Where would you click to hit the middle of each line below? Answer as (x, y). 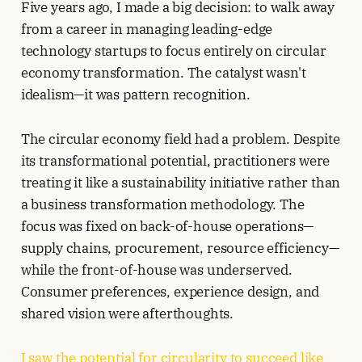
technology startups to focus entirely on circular (173, 51)
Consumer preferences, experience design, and (170, 292)
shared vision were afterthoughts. (127, 314)
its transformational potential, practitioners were (175, 161)
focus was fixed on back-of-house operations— (167, 227)
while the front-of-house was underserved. (156, 270)
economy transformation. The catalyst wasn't (163, 73)
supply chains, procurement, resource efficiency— (180, 248)
